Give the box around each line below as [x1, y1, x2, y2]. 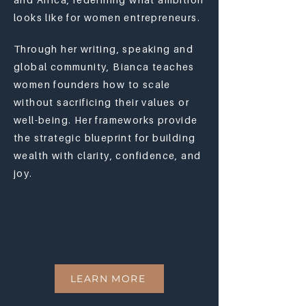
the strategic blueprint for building [14, 132, 196, 143]
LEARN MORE [70, 273, 145, 285]
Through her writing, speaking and [14, 43, 194, 55]
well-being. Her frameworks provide [14, 114, 198, 126]
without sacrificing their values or [14, 96, 189, 108]
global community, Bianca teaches [14, 61, 195, 72]
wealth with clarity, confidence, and [14, 150, 201, 161]
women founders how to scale [14, 79, 171, 90]
